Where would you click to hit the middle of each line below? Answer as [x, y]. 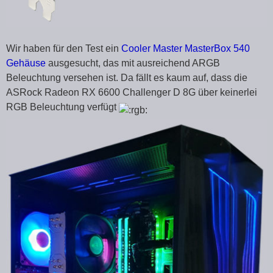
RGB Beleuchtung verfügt [62, 107]
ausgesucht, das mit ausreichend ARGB [133, 63]
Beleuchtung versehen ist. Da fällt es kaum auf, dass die [127, 77]
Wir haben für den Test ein [64, 48]
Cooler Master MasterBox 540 [186, 48]
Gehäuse [26, 63]
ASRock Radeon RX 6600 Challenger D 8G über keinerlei [132, 92]
